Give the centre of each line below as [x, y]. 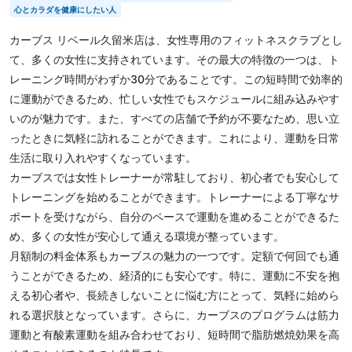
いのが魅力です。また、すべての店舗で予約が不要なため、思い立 [174, 118]
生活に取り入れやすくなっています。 [103, 158]
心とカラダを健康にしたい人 [65, 9]
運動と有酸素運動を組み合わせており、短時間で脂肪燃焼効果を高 [174, 334]
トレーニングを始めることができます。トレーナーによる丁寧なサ [174, 197]
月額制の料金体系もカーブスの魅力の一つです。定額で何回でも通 [174, 256]
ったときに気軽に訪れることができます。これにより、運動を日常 [174, 138]
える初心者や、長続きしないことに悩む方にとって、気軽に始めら [174, 295]
